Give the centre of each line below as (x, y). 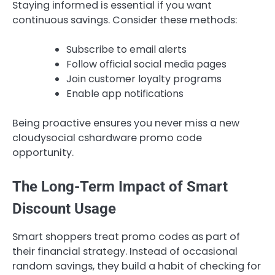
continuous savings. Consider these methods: (125, 20)
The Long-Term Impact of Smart (120, 186)
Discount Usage (64, 208)
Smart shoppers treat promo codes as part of (126, 236)
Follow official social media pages (146, 64)
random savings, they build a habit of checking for (137, 266)
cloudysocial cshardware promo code (107, 138)
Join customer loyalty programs (144, 79)
